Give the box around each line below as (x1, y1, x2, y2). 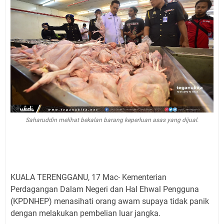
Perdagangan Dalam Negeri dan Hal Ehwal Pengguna (10, 184, 199, 194)
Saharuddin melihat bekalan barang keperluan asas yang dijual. (25, 116, 198, 124)
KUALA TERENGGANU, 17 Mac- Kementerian (10, 172, 166, 182)
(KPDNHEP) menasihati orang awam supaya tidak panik (10, 196, 209, 206)
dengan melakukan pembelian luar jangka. (10, 208, 160, 218)
